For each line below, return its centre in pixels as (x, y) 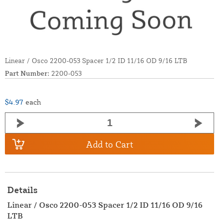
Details (22, 190)
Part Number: (27, 73)
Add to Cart (109, 144)
